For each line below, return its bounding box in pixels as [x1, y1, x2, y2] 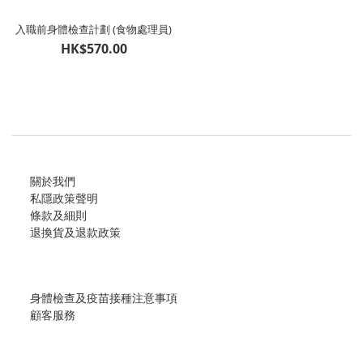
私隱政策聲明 [30, 190, 98, 206]
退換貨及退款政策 [30, 224, 121, 240]
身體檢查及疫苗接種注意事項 [30, 290, 177, 305]
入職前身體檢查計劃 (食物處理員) [15, 22, 172, 36]
